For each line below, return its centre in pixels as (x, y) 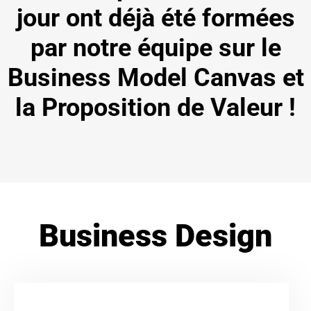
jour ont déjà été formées (155, 18)
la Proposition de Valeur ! (155, 107)
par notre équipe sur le (155, 48)
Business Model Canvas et (155, 77)
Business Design (155, 235)
